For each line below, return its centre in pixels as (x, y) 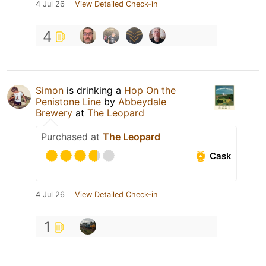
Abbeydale (142, 102)
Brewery (54, 113)
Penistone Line (68, 102)
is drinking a (94, 91)
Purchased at (72, 137)
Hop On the (150, 91)
